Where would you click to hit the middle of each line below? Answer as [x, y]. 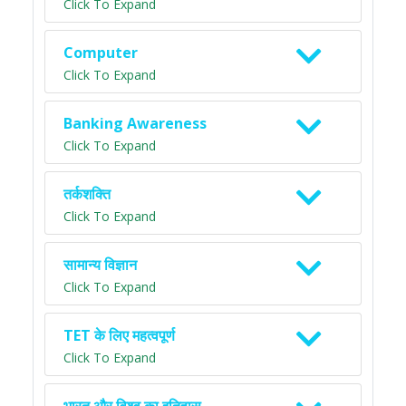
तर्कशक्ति [87, 194]
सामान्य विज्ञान [100, 265]
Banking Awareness [135, 123]
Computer [101, 53]
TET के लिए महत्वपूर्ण [119, 335]
